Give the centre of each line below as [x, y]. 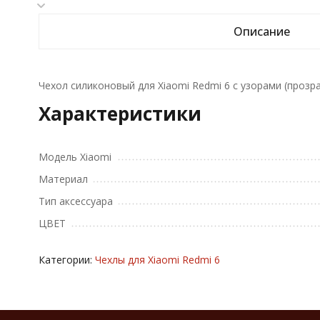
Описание [262, 31]
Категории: [66, 260]
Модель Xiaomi [75, 157]
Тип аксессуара [75, 201]
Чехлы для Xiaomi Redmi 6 [157, 260]
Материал [63, 179]
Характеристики [120, 114]
